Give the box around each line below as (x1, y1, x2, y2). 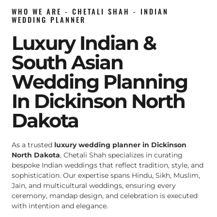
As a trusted (12, 140, 54, 150)
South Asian (12, 50, 123, 75)
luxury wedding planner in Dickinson (54, 140, 186, 150)
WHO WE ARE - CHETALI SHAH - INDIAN (12, 6, 169, 17)
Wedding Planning (12, 70, 187, 94)
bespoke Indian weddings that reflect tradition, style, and (12, 161, 203, 170)
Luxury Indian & (12, 31, 156, 55)
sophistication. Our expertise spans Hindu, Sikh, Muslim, (12, 171, 200, 180)
